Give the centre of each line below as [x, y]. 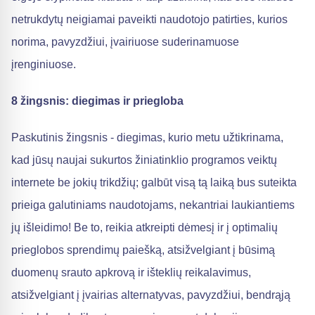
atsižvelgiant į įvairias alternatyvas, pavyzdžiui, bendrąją [151, 295]
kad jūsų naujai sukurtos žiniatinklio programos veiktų [144, 160]
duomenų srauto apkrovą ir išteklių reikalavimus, [131, 272]
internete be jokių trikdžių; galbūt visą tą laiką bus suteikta [154, 182]
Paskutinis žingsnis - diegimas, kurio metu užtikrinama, [147, 137]
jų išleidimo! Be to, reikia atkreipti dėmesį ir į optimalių [144, 227]
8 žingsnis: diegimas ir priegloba [97, 101]
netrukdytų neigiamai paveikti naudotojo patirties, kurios [149, 19]
